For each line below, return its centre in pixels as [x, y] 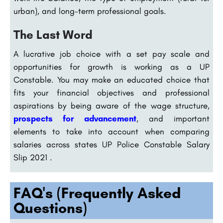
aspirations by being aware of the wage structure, [111, 106]
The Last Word [53, 35]
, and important [173, 119]
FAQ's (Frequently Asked [97, 193]
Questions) [50, 208]
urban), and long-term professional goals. [90, 11]
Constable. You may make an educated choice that [111, 80]
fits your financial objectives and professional [111, 93]
